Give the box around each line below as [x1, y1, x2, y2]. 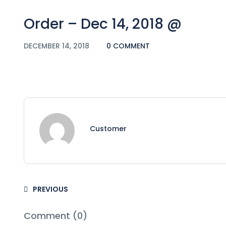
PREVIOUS [33, 184, 68, 194]
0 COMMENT [106, 40, 150, 51]
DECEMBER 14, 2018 [24, 40, 91, 51]
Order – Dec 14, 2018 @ [24, 14, 182, 34]
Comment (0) [24, 209, 87, 222]
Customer [90, 123, 127, 134]
